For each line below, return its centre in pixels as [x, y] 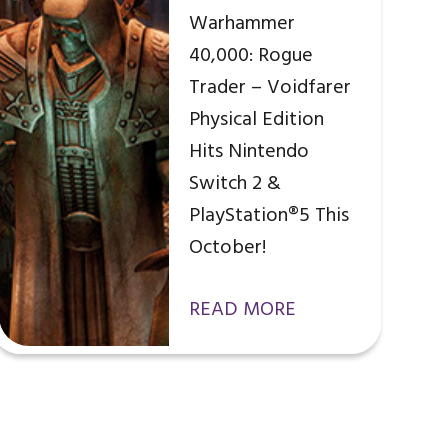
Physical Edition [256, 120]
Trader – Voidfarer [269, 88]
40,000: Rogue [250, 56]
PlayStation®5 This [268, 216]
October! [227, 248]
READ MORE [242, 310]
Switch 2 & [234, 184]
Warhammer [241, 24]
